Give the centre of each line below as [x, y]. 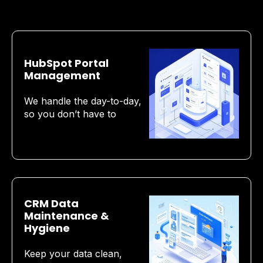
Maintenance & [67, 215]
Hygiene [47, 228]
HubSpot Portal [66, 63]
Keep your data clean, [73, 254]
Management [62, 75]
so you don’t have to [70, 114]
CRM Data [51, 203]
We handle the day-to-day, [83, 101]
